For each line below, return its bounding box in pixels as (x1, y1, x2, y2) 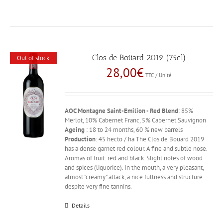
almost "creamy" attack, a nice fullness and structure (65, 173, 203, 181)
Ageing (65, 125, 85, 134)
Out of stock (17, 53, 50, 62)
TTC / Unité (145, 72, 172, 79)
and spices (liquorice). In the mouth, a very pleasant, (65, 163, 204, 172)
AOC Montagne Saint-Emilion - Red (65, 107, 161, 115)
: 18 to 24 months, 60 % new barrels (85, 125, 183, 134)
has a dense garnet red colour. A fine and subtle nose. (65, 144, 208, 153)
